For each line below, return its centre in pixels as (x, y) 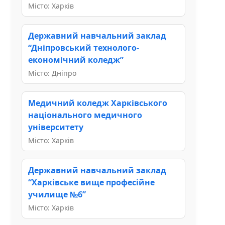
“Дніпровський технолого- (84, 47)
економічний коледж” (76, 60)
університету (56, 127)
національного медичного (85, 115)
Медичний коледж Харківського (98, 103)
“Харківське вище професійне (91, 182)
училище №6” (57, 194)
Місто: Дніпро (52, 73)
